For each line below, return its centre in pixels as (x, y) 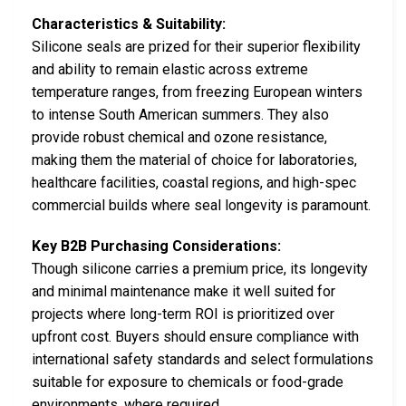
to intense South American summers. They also (180, 114)
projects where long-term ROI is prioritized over (183, 314)
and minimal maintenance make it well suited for (184, 292)
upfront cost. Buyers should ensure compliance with (195, 337)
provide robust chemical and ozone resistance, (179, 137)
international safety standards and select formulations (203, 360)
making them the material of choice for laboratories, (194, 159)
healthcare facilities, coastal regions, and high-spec (194, 182)
